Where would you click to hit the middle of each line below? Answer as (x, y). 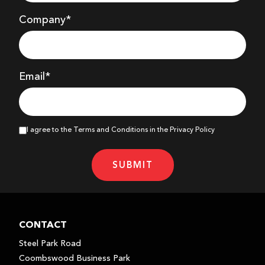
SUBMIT (132, 165)
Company (42, 20)
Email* (35, 77)
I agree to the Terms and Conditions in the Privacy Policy (121, 130)
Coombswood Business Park (75, 258)
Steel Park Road (50, 244)
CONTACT (43, 224)
